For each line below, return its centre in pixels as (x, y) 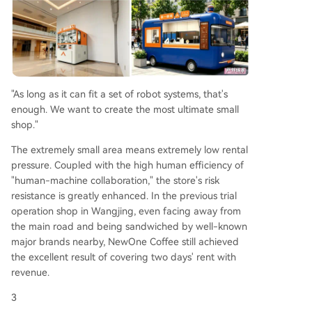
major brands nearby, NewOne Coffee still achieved (125, 242)
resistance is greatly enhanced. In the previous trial (124, 196)
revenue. (30, 273)
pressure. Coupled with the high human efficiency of (127, 165)
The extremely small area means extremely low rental (130, 150)
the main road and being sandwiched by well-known (129, 227)
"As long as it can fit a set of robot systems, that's (119, 94)
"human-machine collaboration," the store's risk (115, 181)
